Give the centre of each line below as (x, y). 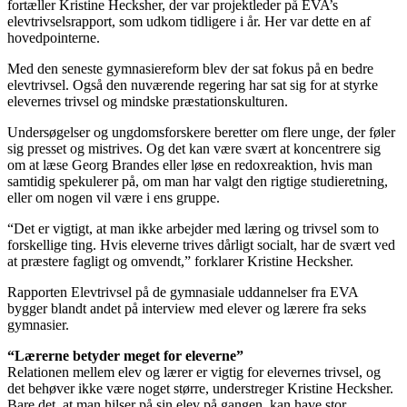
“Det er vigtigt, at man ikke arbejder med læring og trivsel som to (193, 228)
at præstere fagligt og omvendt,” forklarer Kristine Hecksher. (180, 261)
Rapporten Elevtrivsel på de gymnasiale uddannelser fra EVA (183, 292)
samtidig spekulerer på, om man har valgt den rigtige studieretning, (198, 181)
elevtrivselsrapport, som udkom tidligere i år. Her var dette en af (189, 21)
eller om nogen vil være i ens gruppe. (114, 197)
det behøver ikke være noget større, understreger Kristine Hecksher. (200, 388)
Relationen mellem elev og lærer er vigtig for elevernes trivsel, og (194, 372)
